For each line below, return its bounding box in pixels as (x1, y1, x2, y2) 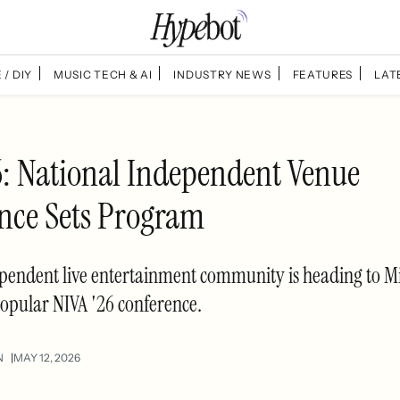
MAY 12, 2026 (13, 350, 80, 364)
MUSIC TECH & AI (53, 67, 153, 81)
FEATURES (292, 67, 354, 81)
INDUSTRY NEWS (173, 67, 271, 81)
